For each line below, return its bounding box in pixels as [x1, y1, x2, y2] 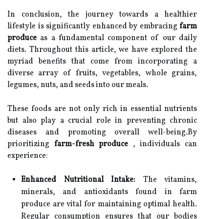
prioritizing [7, 139, 54, 150]
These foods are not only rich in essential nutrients [7, 104, 197, 114]
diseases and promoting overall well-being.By [7, 127, 197, 138]
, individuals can [128, 139, 197, 150]
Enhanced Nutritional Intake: [21, 175, 135, 185]
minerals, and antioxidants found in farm [21, 187, 197, 197]
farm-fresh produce [54, 139, 129, 150]
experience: [7, 151, 48, 161]
